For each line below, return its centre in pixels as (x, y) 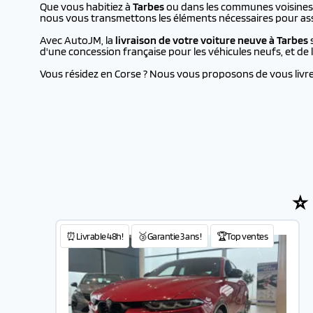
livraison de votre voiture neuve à (196, 40)
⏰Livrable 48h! (95, 236)
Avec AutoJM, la (78, 40)
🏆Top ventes (242, 236)
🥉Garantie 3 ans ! (170, 236)
